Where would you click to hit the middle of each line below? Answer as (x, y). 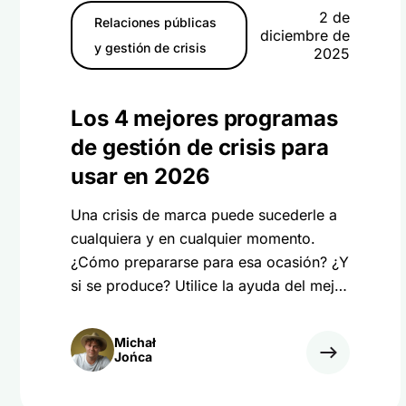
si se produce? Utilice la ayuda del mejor (210, 285)
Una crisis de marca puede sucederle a (204, 215)
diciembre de (305, 35)
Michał (135, 342)
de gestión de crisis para (200, 147)
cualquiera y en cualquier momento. (193, 238)
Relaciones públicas (155, 22)
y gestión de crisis (150, 48)
